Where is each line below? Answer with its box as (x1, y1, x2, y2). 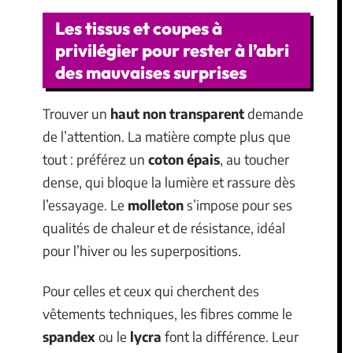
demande (244, 104, 303, 122)
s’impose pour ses (184, 195, 292, 214)
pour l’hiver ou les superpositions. (43, 241, 241, 259)
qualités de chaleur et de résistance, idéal (43, 218, 285, 236)
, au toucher (220, 150, 289, 168)
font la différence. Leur (162, 328, 299, 345)
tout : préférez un (43, 150, 148, 168)
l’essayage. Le (43, 195, 128, 214)
